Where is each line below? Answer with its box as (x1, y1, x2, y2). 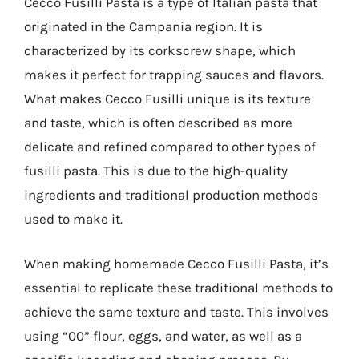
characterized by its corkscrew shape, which (24, 42, 296, 58)
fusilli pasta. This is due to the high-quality (24, 163, 288, 179)
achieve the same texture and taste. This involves (24, 303, 329, 320)
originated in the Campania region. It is (24, 18, 263, 34)
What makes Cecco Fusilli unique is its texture (24, 91, 311, 107)
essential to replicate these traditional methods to (24, 279, 333, 296)
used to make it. (24, 211, 123, 227)
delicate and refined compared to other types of (24, 139, 316, 155)
